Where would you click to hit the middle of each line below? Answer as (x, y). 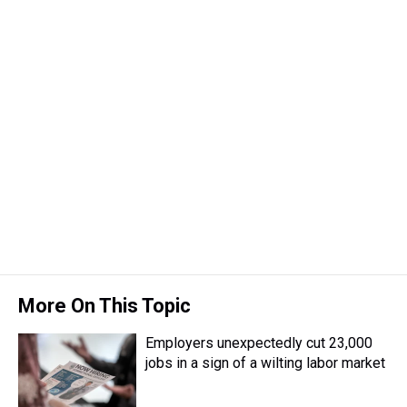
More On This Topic (104, 306)
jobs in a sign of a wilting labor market (265, 363)
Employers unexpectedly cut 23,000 (259, 343)
